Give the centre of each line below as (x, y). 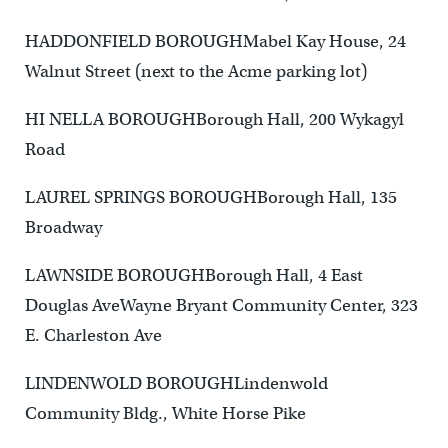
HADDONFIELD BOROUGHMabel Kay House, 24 (215, 42)
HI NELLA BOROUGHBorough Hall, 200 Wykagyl (214, 120)
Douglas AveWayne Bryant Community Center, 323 (221, 306)
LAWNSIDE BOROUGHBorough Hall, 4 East (193, 276)
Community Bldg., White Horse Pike (165, 414)
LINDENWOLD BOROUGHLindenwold (176, 384)
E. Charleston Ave (93, 336)
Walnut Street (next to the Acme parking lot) (195, 72)
